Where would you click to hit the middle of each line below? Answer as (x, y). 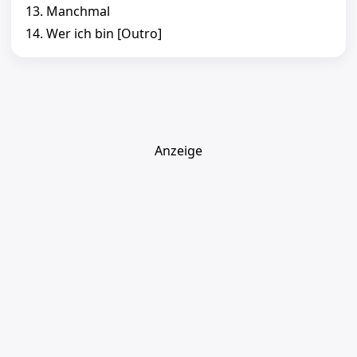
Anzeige (178, 151)
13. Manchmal (68, 12)
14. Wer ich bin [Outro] (94, 34)
